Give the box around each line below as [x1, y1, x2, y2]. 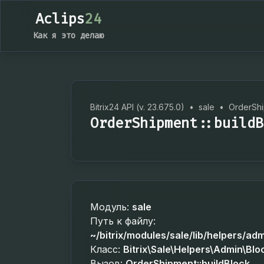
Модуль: [90, 201, 132, 213]
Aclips [35, 9, 85, 28]
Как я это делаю [33, 30, 104, 41]
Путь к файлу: [90, 215, 156, 227]
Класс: [90, 243, 123, 255]
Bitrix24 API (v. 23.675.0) [90, 102, 184, 112]
